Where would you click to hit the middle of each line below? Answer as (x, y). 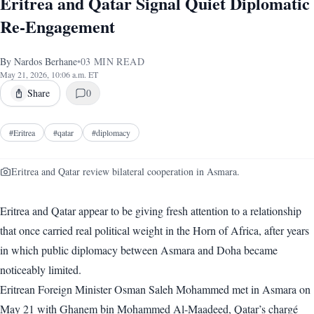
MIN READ (117, 61)
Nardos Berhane (46, 61)
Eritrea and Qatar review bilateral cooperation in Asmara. (125, 171)
